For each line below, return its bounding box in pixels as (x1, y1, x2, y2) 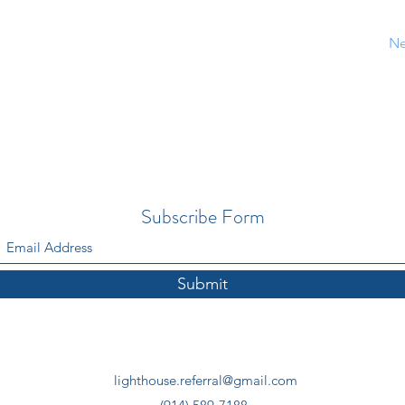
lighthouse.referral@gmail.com (113, 372, 297, 389)
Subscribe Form (140, 202, 265, 231)
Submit (177, 274, 228, 294)
